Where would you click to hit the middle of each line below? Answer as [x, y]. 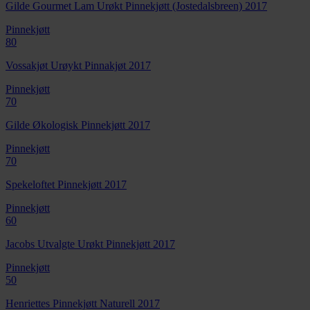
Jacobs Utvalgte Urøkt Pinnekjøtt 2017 [90, 244]
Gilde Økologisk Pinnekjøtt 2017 [78, 125]
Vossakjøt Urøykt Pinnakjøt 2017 [78, 65]
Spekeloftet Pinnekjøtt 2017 [66, 184]
